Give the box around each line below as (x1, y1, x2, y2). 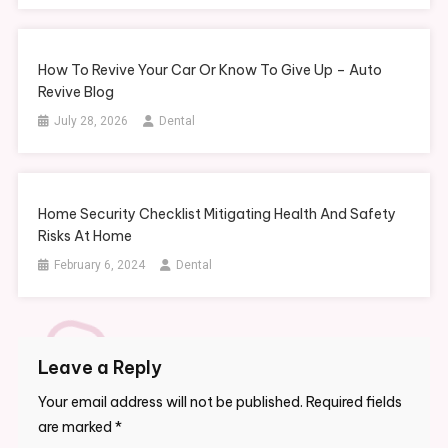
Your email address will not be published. (37, 393, 303, 412)
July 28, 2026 (54, 114, 129, 129)
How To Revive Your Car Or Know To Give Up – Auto (38, 61, 383, 80)
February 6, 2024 (54, 258, 146, 273)
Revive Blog (38, 83, 115, 102)
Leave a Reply (37, 356, 162, 380)
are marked (37, 418, 115, 437)
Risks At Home (38, 227, 133, 246)
